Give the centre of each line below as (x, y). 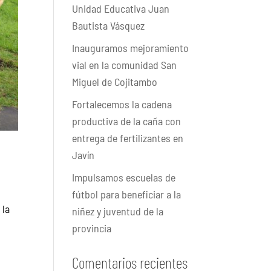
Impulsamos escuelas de (124, 177)
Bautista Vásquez (109, 25)
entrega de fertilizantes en (128, 138)
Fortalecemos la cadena (122, 104)
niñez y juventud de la (118, 211)
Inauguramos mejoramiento (131, 48)
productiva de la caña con (127, 121)
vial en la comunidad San (125, 65)
